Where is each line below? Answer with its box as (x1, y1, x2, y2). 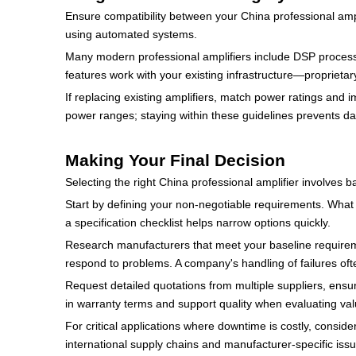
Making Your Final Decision (65, 151, 285, 169)
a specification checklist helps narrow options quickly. (65, 216, 331, 229)
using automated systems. (65, 28, 197, 41)
